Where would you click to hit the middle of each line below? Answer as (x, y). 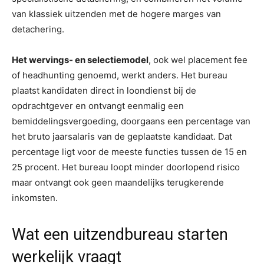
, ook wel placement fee (198, 60)
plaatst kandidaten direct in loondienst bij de (104, 90)
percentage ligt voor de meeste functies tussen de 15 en (129, 151)
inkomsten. (35, 197)
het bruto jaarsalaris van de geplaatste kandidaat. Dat (122, 136)
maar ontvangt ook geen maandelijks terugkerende (118, 182)
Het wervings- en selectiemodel (80, 60)
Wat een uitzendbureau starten (120, 234)
